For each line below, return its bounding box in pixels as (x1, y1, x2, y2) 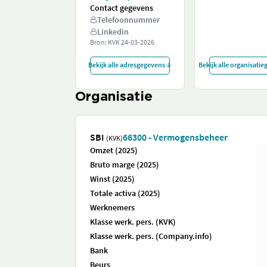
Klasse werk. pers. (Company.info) (90, 231, 212, 241)
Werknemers (90, 202, 135, 213)
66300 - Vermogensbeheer (123, 131, 228, 143)
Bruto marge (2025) (90, 159, 159, 170)
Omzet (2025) (90, 145, 138, 156)
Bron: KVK (90, 38, 121, 46)
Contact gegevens (90, 2, 153, 13)
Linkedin (97, 26, 129, 37)
